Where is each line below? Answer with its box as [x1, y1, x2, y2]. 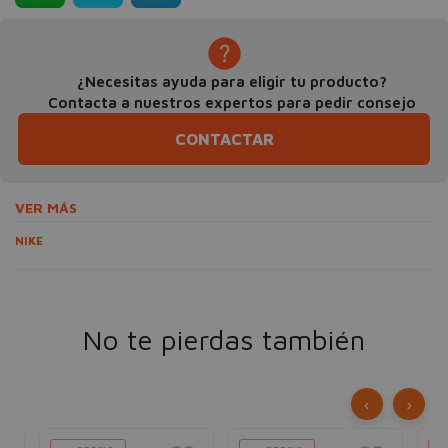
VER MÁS [15, 199, 77, 216]
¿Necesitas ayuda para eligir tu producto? [76, 73, 387, 90]
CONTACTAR [174, 130, 274, 148]
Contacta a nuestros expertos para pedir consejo [47, 94, 416, 111]
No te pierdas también [83, 323, 365, 356]
